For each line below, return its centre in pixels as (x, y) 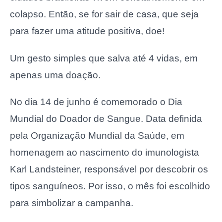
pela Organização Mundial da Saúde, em (97, 136)
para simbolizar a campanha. (72, 203)
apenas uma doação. (55, 75)
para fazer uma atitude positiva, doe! (87, 31)
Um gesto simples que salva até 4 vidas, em (104, 58)
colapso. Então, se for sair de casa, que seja (104, 14)
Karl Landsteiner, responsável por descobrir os (109, 169)
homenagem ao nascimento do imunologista (105, 153)
